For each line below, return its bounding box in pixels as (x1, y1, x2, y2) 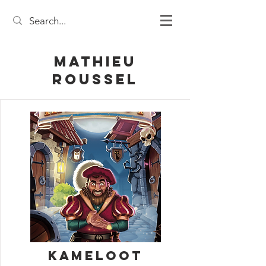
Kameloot (47, 248, 143, 264)
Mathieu (53, 52, 137, 70)
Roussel (52, 70, 138, 88)
